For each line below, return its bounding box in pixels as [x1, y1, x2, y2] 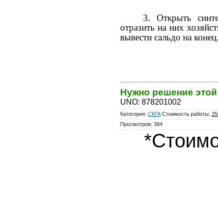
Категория [120, 110, 145, 117]
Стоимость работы [162, 110, 209, 117]
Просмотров [120, 121, 151, 127]
